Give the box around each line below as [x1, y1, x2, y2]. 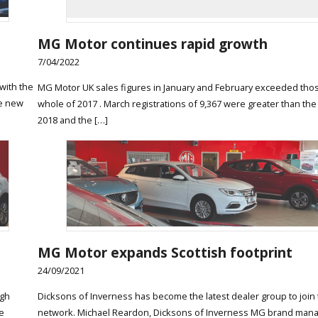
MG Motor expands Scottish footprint [37, 243, 292, 263]
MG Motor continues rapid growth [37, 33, 268, 53]
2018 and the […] [37, 113, 108, 126]
